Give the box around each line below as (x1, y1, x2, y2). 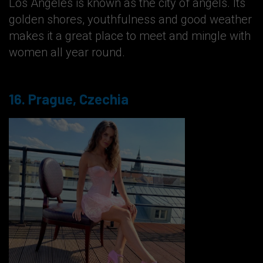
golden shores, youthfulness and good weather (9, 12, 252, 27)
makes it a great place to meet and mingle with (9, 29, 251, 43)
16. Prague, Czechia (9, 90, 129, 108)
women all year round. (9, 45, 125, 60)
